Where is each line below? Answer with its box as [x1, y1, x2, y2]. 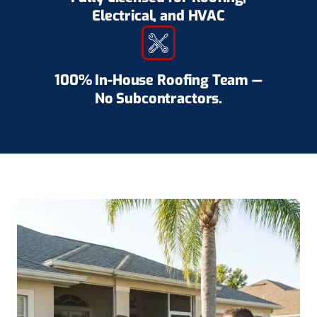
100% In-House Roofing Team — [54, 71, 263, 91]
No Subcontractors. [94, 89, 223, 109]
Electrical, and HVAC [92, 6, 225, 25]
